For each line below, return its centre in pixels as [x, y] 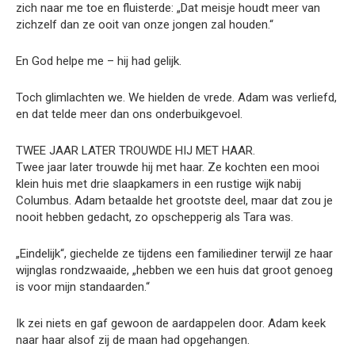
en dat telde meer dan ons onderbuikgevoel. [129, 115]
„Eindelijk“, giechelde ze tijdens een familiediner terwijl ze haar [174, 254]
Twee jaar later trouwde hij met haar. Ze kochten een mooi [168, 168]
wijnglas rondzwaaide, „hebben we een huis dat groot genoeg [174, 271]
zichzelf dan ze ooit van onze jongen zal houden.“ [145, 25]
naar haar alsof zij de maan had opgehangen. [133, 340]
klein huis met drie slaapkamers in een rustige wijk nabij [158, 184]
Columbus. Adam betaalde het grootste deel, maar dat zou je [174, 201]
